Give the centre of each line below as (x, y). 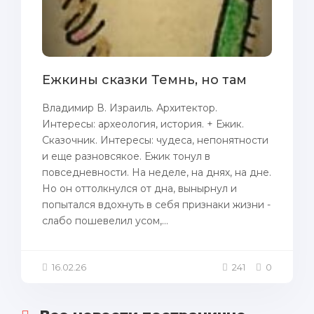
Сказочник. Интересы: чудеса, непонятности (155, 140)
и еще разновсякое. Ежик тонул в (126, 156)
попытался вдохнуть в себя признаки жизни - (156, 205)
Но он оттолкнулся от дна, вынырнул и (139, 189)
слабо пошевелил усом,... (105, 221)
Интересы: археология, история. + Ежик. (143, 124)
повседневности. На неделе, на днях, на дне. (157, 172)
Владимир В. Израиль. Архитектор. (130, 108)
